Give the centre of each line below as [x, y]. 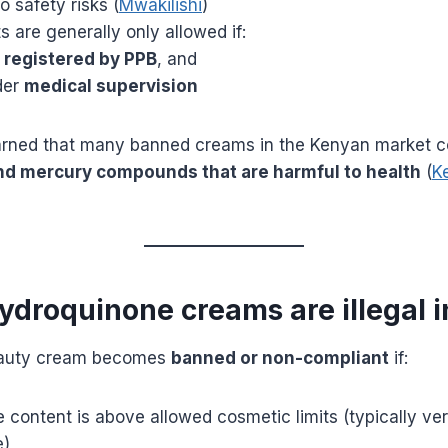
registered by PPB [80, 58]
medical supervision [111, 85]
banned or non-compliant [280, 357]
